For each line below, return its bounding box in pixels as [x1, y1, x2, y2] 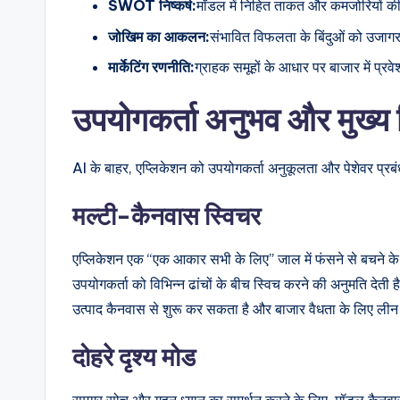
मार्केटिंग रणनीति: [108, 58, 195, 77]
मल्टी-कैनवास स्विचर [72, 200, 261, 232]
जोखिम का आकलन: [108, 27, 210, 46]
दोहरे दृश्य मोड [72, 341, 196, 373]
